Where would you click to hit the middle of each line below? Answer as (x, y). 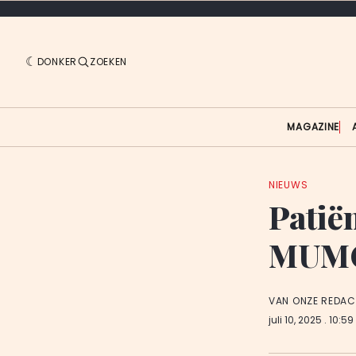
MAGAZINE (313, 126)
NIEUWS (288, 184)
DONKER (57, 61)
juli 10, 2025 (296, 320)
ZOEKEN (108, 61)
